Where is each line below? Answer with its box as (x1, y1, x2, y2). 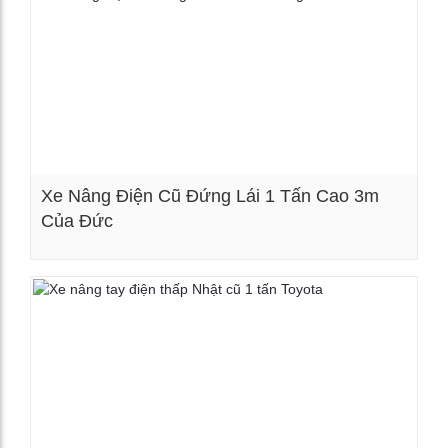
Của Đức (41, 210, 113, 231)
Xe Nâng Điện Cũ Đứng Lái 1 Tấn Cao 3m (41, 185, 379, 206)
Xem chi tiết (207, 242, 281, 259)
